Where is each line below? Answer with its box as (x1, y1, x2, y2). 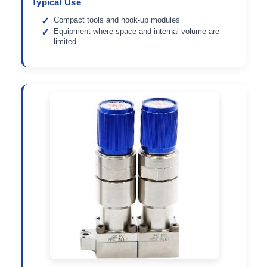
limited (54, 36, 77, 46)
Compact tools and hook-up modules (54, 15, 181, 24)
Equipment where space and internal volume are (54, 26, 220, 36)
